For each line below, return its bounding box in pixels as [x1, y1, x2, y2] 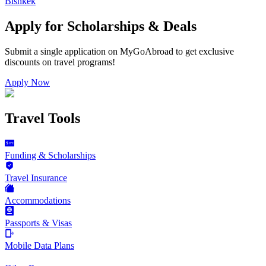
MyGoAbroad [120, 46, 173, 56]
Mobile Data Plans [5, 240, 74, 251]
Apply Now [5, 77, 50, 87]
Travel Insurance [5, 172, 67, 183]
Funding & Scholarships [5, 150, 96, 160]
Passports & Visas [5, 217, 72, 228]
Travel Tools [5, 110, 80, 126]
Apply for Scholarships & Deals [5, 18, 197, 34]
